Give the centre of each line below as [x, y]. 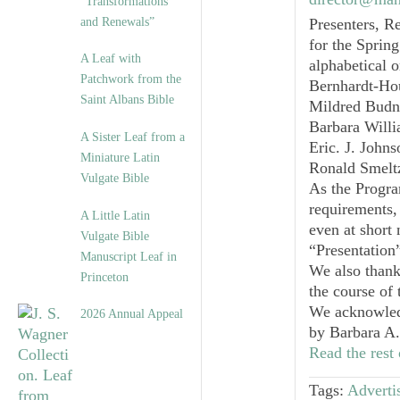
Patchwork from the [131, 79]
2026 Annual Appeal [132, 314]
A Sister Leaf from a [133, 137]
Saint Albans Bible [127, 100]
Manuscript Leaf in [129, 257]
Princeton [104, 277]
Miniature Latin [120, 158]
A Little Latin [115, 216]
